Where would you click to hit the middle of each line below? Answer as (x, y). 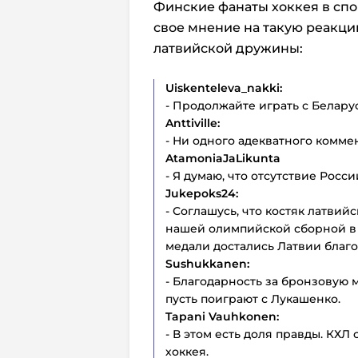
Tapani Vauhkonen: (222, 316)
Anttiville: (193, 123)
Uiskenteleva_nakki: (224, 88)
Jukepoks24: (202, 193)
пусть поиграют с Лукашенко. (253, 299)
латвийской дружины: (228, 48)
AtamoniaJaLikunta (223, 158)
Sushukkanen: (207, 264)
